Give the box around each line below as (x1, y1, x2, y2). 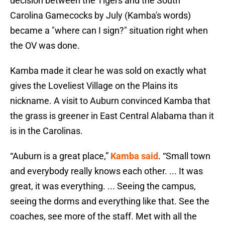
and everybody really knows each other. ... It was (10, 166, 203, 177)
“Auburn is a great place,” (10, 151, 110, 162)
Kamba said (110, 151, 158, 162)
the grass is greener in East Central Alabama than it (10, 110, 214, 122)
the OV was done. (10, 40, 80, 51)
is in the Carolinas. (10, 126, 83, 137)
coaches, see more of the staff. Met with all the (10, 211, 197, 222)
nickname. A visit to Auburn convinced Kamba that (10, 95, 210, 106)
